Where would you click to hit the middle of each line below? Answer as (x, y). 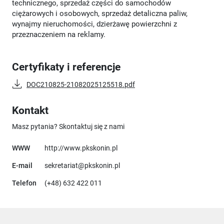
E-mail (22, 165)
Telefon (24, 183)
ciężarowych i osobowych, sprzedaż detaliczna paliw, (100, 13)
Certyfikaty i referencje (66, 67)
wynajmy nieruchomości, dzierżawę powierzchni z (94, 24)
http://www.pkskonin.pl (81, 148)
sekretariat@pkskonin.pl (82, 165)
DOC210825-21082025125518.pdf (81, 84)
